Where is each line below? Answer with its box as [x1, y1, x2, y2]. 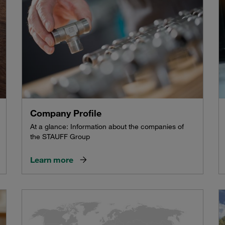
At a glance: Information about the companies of [30, 122, 184, 132]
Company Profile [30, 107, 102, 119]
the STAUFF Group [30, 132, 90, 142]
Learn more [30, 155, 74, 165]
